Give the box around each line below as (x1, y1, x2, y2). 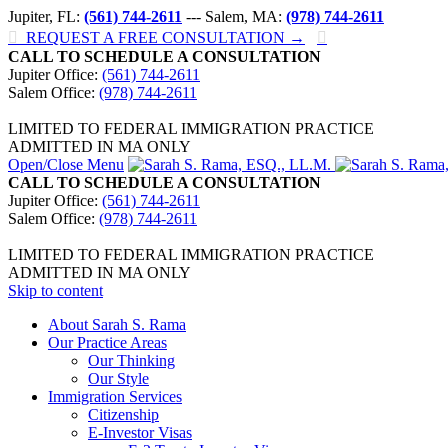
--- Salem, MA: (182, 8, 286, 25)
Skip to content (8, 282, 103, 299)
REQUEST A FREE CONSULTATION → (18, 29, 305, 46)
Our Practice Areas (48, 334, 167, 351)
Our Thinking (88, 352, 175, 369)
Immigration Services (48, 388, 182, 405)
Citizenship (88, 406, 159, 423)
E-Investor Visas (88, 424, 192, 441)
